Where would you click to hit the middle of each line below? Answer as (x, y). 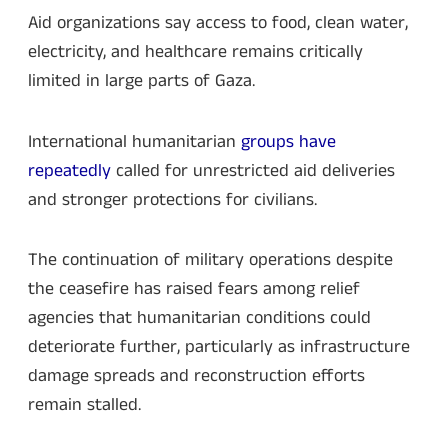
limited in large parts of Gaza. (141, 81)
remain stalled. (84, 405)
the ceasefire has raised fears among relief (194, 289)
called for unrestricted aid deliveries (255, 170)
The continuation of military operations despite (210, 260)
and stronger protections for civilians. (172, 199)
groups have (286, 141)
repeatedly (72, 170)
